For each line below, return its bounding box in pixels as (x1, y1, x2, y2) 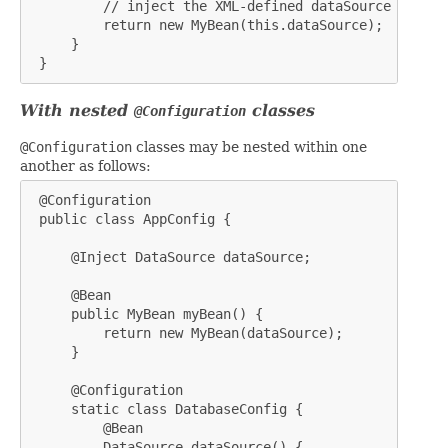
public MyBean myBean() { (31, 306, 263, 323)
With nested (20, 101, 134, 121)
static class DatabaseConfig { (31, 401, 303, 418)
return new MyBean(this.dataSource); (31, 17, 383, 34)
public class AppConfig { (31, 211, 231, 228)
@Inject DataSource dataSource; (31, 249, 311, 266)
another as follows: (20, 158, 151, 175)
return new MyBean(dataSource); (31, 325, 343, 342)
